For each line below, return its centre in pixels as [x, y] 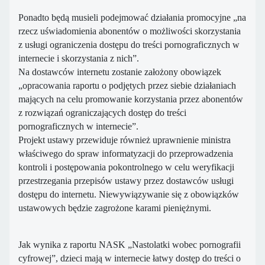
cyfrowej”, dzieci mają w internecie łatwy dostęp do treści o [130, 258]
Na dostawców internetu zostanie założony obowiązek [120, 72]
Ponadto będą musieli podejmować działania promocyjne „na [132, 18]
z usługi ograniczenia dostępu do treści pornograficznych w [129, 45]
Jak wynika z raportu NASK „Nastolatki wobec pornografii [130, 245]
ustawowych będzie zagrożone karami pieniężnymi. [116, 208]
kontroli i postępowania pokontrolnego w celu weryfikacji [126, 167]
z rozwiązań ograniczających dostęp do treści [102, 113]
